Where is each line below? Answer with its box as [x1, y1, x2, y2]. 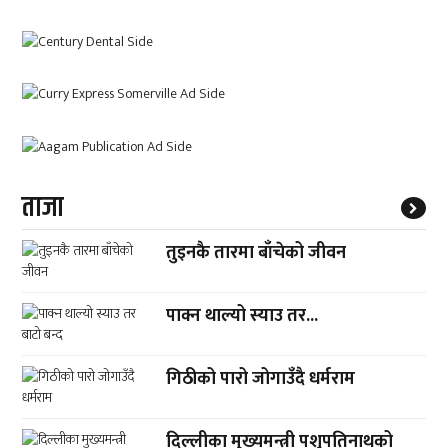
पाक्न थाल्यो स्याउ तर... [166, 300, 319, 331]
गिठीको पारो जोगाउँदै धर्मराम [166, 363, 356, 394]
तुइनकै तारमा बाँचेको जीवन [166, 237, 347, 268]
